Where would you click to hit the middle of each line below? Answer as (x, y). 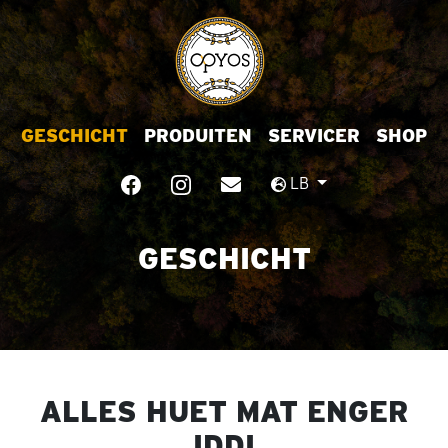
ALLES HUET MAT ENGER (224, 411)
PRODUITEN (198, 135)
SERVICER (314, 135)
